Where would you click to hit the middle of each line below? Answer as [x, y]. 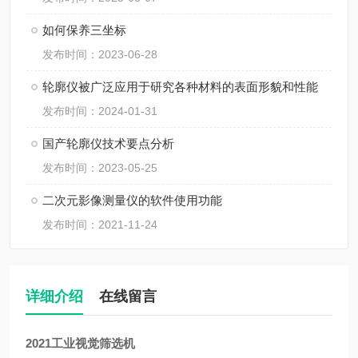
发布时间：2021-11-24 [100, 225]
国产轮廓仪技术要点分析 [108, 143]
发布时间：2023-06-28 [100, 54]
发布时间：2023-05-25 [100, 168]
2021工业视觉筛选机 [80, 343]
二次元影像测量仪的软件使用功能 [132, 200]
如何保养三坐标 [84, 30]
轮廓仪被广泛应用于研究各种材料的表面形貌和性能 [180, 87]
